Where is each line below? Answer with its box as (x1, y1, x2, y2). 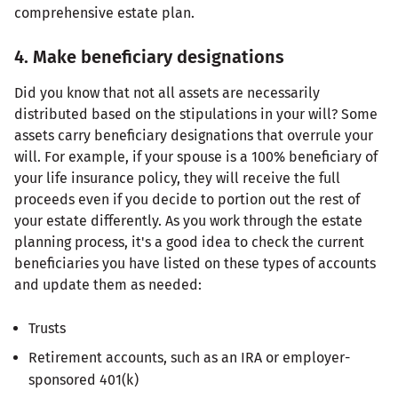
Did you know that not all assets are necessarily (14, 84, 320, 101)
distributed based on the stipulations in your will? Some (14, 105, 378, 123)
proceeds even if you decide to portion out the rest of (14, 190, 360, 208)
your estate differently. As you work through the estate (14, 211, 362, 229)
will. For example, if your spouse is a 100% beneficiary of (14, 147, 378, 165)
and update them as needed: (14, 275, 202, 293)
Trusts (28, 319, 66, 337)
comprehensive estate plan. (14, 4, 195, 21)
